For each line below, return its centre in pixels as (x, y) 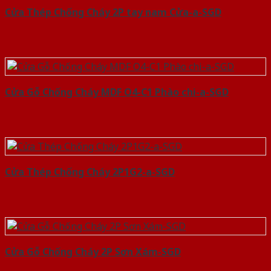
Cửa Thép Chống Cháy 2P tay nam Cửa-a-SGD (113, 12)
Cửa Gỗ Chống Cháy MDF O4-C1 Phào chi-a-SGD (117, 92)
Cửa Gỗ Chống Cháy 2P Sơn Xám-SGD (93, 252)
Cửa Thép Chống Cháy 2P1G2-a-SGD (90, 172)
